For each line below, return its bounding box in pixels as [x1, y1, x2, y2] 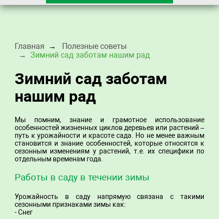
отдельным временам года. [15, 154, 103, 163]
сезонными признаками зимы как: [15, 200, 126, 208]
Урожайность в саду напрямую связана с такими [15, 192, 204, 200]
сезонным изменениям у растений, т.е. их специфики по [15, 147, 204, 155]
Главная [15, 42, 44, 51]
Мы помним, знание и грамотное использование [15, 115, 204, 124]
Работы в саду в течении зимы [15, 172, 150, 183]
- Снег [15, 208, 33, 216]
